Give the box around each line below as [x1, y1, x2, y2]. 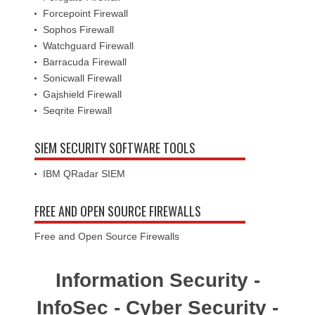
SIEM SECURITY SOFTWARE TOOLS [34, 138, 195, 157]
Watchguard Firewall [43, 39, 134, 51]
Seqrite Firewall [43, 104, 112, 116]
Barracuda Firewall [43, 56, 127, 67]
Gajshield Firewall [43, 88, 122, 100]
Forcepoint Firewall [43, 7, 128, 19]
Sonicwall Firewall [43, 72, 122, 84]
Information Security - [55, 269, 260, 291]
